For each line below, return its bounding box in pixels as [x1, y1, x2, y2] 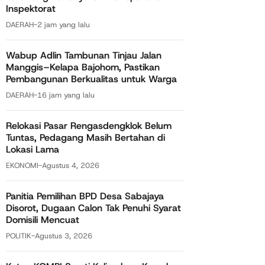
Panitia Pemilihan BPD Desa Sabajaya [6, 190, 164, 203]
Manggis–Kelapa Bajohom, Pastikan [6, 61, 160, 74]
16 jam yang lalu [37, 90, 95, 101]
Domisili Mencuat [6, 214, 79, 227]
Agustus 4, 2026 [42, 160, 99, 171]
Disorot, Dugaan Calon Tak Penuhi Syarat [6, 202, 181, 215]
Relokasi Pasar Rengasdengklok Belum [6, 119, 172, 132]
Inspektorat [6, 2, 56, 15]
